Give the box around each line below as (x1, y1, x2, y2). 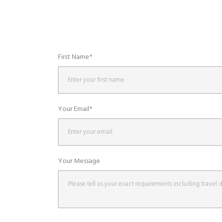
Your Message (58, 156, 100, 167)
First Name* (58, 52, 92, 63)
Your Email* (58, 104, 92, 115)
